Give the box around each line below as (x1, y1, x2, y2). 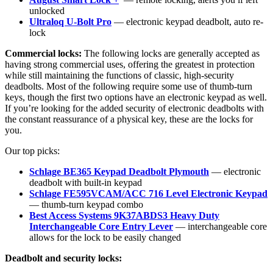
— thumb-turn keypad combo (29, 199, 143, 210)
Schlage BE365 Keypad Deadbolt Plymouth (29, 166, 209, 177)
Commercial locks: (5, 48, 84, 58)
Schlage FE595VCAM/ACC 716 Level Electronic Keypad (29, 188, 268, 199)
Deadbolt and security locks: (5, 252, 124, 263)
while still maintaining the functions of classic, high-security (5, 69, 234, 80)
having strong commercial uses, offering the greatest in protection (5, 58, 255, 69)
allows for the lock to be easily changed (29, 232, 181, 243)
